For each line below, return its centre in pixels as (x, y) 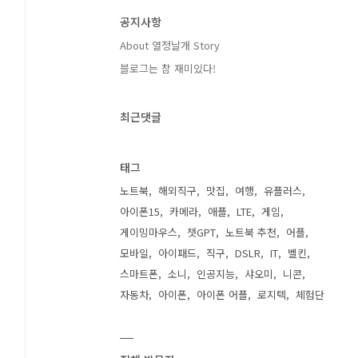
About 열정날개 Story (170, 45)
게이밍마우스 (149, 232)
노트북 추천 (251, 232)
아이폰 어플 (223, 294)
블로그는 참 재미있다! (168, 68)
